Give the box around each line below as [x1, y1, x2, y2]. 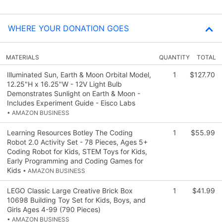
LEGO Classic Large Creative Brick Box [7, 186, 133, 195]
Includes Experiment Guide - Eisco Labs [7, 98, 135, 107]
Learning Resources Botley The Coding [7, 128, 133, 137]
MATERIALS [6, 53, 39, 61]
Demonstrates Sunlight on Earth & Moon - [7, 89, 140, 98]
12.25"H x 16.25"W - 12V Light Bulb [7, 79, 122, 88]
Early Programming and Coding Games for [7, 156, 143, 165]
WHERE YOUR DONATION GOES [8, 23, 129, 33]
